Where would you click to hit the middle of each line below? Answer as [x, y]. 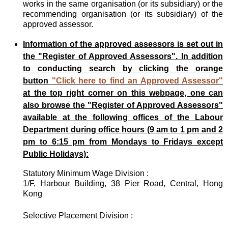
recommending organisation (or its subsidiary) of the [123, 14]
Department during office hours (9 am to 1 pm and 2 [123, 129]
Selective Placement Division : [78, 215]
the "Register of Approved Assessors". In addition [123, 56]
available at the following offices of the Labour [123, 117]
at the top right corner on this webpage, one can [123, 93]
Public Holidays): [56, 154]
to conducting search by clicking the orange [123, 68]
